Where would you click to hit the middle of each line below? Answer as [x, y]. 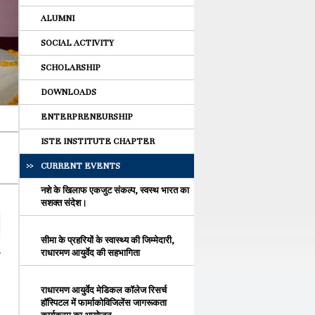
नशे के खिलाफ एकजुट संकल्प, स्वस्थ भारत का [115, 191]
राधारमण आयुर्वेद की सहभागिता [90, 253]
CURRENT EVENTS [81, 166]
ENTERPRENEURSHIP [87, 117]
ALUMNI [58, 18]
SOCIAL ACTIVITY [77, 43]
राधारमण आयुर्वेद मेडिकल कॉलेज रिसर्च [104, 290]
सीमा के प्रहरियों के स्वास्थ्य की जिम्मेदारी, [108, 240]
